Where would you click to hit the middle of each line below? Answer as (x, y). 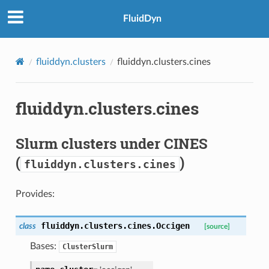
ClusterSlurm (87, 246)
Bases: (44, 246)
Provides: (35, 194)
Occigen (173, 225)
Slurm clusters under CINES (111, 143)
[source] (217, 226)
